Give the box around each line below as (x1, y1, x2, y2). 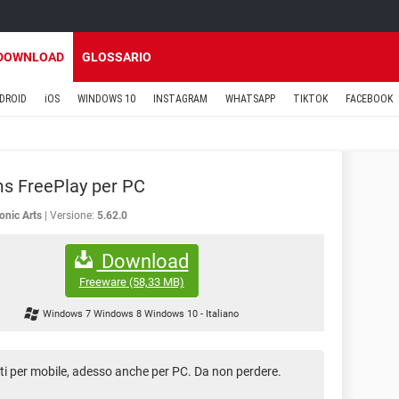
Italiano (205, 308, 239, 321)
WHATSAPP (225, 93, 275, 105)
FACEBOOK (346, 93, 393, 105)
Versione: (50, 209, 94, 222)
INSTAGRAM (153, 93, 208, 105)
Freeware (78, 274, 126, 289)
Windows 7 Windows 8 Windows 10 (42, 308, 200, 321)
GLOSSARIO (82, 50, 151, 64)
